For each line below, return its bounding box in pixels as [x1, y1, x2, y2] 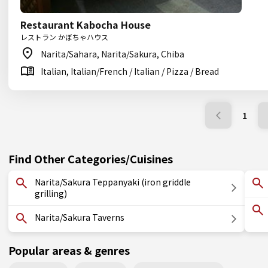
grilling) [35, 187, 67, 199]
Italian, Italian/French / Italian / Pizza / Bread [41, 65, 219, 77]
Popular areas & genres [8, 242, 130, 258]
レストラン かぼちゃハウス [20, 32, 108, 42]
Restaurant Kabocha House [20, 17, 151, 32]
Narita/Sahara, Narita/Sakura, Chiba [41, 48, 184, 60]
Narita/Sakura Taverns [35, 211, 124, 223]
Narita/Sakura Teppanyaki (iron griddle [35, 176, 191, 188]
